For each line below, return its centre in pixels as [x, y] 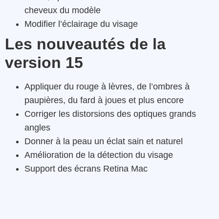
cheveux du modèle [63, 10]
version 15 [44, 63]
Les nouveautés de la [85, 44]
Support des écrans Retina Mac [86, 169]
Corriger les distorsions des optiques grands [110, 114]
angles [37, 128]
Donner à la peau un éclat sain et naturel [104, 141]
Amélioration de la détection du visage [99, 155]
